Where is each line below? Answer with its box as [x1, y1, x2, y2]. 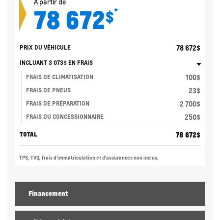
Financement [28, 190, 68, 198]
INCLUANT [20, 59, 49, 67]
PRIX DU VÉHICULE [20, 44, 71, 52]
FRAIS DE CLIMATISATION [26, 73, 93, 81]
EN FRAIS [67, 59, 93, 67]
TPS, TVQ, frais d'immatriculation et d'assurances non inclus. [19, 155, 159, 161]
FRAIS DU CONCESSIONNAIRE [26, 113, 104, 121]
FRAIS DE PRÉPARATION [26, 100, 89, 108]
